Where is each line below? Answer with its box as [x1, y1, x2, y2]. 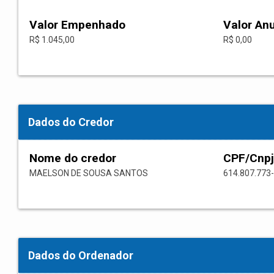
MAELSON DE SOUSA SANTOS [29, 168, 148, 179]
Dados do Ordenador [28, 249, 133, 262]
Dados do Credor [28, 116, 114, 129]
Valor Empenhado [29, 18, 125, 32]
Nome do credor [29, 151, 116, 166]
